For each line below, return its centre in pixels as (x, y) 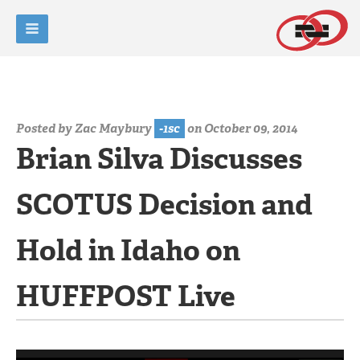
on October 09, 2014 (241, 129)
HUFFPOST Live (126, 296)
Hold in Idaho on (128, 250)
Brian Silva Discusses (159, 159)
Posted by (45, 129)
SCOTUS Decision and (164, 205)
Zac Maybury (113, 129)
